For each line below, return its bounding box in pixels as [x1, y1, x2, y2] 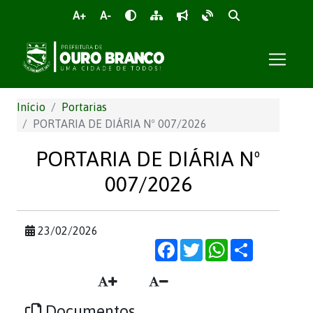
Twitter [203, 238, 240, 251]
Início [17, 101, 45, 113]
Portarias [61, 101, 107, 113]
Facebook [177, 238, 226, 251]
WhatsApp [228, 238, 279, 251]
